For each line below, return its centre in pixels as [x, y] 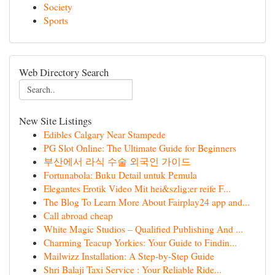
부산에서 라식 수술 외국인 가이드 [117, 161]
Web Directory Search [64, 72]
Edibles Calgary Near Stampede [105, 134]
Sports [56, 20]
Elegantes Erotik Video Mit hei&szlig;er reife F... [137, 188]
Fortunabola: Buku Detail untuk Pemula [120, 175]
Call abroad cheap [78, 215]
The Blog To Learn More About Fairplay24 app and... [147, 202]
